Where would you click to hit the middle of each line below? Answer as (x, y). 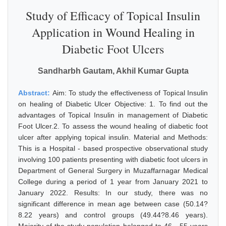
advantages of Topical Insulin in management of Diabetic (113, 115)
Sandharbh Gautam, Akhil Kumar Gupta (113, 71)
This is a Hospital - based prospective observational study (113, 148)
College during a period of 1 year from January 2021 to (113, 182)
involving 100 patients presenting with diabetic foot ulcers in (113, 159)
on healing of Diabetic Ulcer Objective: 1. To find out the (113, 104)
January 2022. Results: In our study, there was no (113, 193)
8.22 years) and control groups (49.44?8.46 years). (113, 215)
